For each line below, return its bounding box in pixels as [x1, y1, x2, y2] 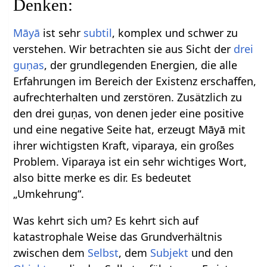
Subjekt [150, 246, 189, 260]
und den [188, 246, 234, 260]
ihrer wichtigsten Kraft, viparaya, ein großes [13, 138, 235, 153]
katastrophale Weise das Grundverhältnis [13, 229, 223, 244]
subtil [83, 26, 113, 41]
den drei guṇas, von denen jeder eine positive [13, 106, 244, 121]
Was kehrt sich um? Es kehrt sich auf [13, 213, 199, 228]
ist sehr [40, 26, 84, 41]
